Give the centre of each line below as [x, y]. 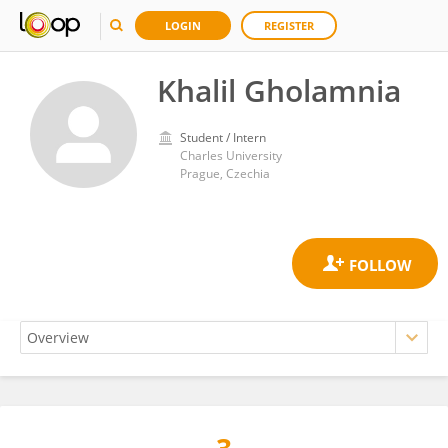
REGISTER [289, 25]
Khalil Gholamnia [279, 90]
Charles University [231, 155]
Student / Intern [223, 137]
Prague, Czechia [225, 173]
